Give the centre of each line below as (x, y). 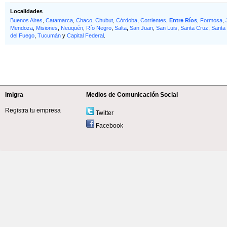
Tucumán (49, 35)
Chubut (104, 20)
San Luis (167, 28)
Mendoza (22, 28)
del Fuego (22, 35)
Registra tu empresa (33, 110)
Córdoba (127, 20)
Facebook (109, 126)
